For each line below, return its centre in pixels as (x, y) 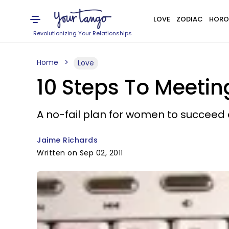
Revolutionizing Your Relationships (83, 33)
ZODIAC (189, 19)
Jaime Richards (67, 140)
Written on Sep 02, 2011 (80, 153)
